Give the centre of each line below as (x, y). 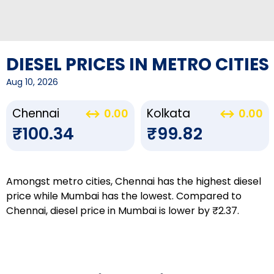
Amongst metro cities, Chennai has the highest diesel (134, 181)
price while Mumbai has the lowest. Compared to (124, 196)
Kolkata (168, 113)
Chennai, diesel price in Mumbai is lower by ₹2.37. (123, 211)
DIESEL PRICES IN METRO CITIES (138, 65)
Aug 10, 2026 (32, 82)
